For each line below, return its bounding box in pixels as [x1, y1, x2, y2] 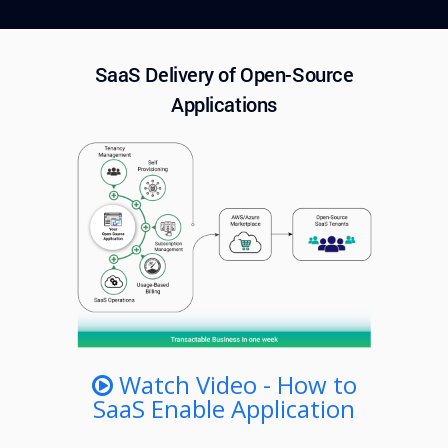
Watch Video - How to [112, 367, 357, 401]
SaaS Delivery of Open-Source [94, 60, 354, 87]
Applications [171, 90, 277, 117]
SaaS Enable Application [93, 391, 355, 425]
